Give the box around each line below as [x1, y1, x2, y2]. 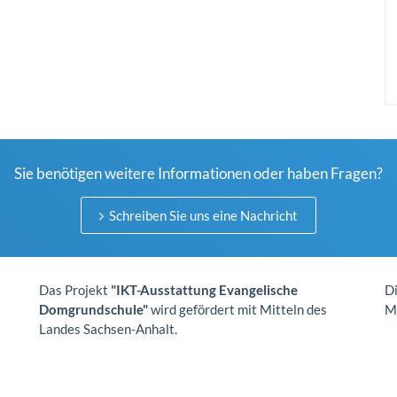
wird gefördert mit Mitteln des [148, 301, 327, 317]
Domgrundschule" [39, 301, 148, 317]
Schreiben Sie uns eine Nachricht [106, 207, 298, 223]
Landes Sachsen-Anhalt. [39, 321, 177, 337]
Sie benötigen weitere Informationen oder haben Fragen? [14, 164, 383, 183]
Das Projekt [39, 282, 111, 298]
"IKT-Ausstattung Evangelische [111, 282, 298, 298]
